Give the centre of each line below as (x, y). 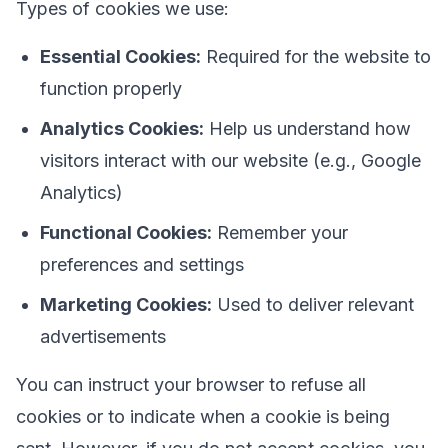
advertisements (103, 336)
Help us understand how (307, 128)
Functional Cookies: (126, 232)
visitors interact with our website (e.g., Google (230, 160)
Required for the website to (316, 56)
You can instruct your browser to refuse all (191, 384)
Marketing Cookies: (126, 304)
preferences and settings (142, 264)
